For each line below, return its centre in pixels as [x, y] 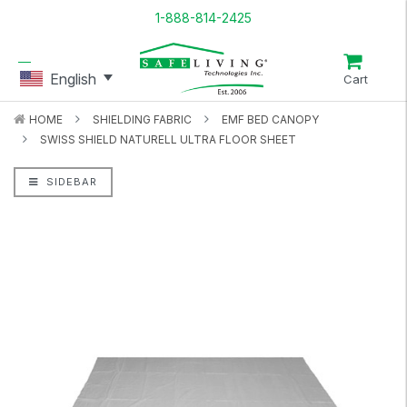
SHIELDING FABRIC [142, 119]
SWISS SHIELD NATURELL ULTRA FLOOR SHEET [168, 139]
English [73, 79]
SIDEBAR [70, 182]
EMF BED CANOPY [270, 119]
